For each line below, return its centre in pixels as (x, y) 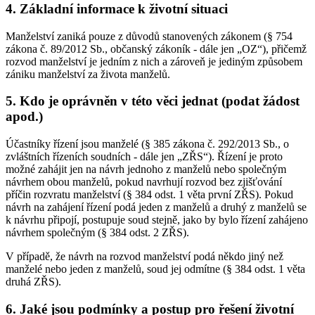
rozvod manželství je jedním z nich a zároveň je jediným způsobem (154, 61)
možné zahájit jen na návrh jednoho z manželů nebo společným (146, 169)
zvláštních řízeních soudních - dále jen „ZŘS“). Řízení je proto (144, 157)
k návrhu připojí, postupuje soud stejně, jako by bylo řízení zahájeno (157, 220)
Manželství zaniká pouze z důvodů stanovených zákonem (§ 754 (149, 36)
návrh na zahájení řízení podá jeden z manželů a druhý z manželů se (156, 207)
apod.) (24, 117)
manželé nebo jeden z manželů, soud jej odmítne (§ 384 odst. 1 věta (155, 269)
